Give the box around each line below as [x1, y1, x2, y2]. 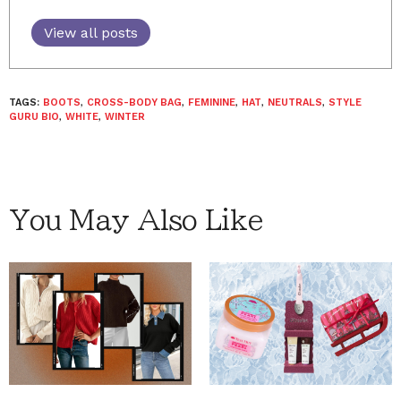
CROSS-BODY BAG [87, 97, 182, 108]
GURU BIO [9, 111, 59, 123]
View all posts [44, 24, 138, 41]
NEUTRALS [268, 97, 322, 108]
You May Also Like [9, 207, 263, 234]
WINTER [105, 111, 145, 123]
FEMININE [188, 97, 235, 108]
